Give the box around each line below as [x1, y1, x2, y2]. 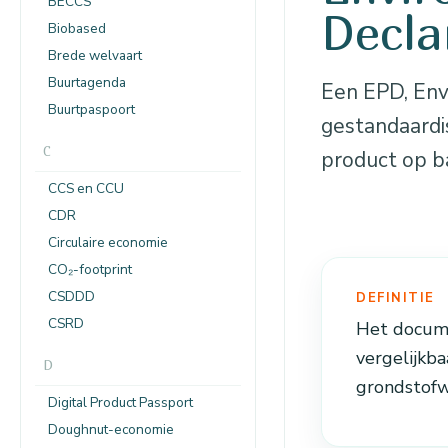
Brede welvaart [48, 45, 142, 65]
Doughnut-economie [48, 419, 174, 439]
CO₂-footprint [48, 259, 132, 279]
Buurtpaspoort [48, 99, 135, 119]
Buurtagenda [48, 72, 126, 92]
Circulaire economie [48, 232, 168, 252]
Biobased [48, 18, 106, 38]
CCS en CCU [48, 178, 124, 198]
